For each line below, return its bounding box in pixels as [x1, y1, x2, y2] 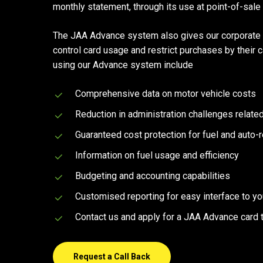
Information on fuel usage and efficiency [75, 150, 239, 161]
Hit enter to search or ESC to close [53, 21, 213, 34]
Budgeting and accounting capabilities [75, 170, 230, 181]
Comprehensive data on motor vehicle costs [75, 88, 256, 99]
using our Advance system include [53, 59, 193, 70]
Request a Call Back [73, 252, 150, 261]
